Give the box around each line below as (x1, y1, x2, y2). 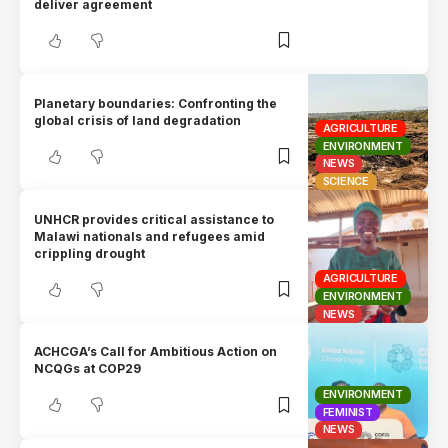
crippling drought (34, 245, 146, 261)
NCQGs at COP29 (34, 361, 142, 377)
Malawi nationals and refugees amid (34, 228, 266, 244)
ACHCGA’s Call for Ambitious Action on (34, 344, 278, 360)
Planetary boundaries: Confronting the (34, 95, 278, 111)
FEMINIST (322, 404, 373, 419)
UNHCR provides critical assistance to (34, 211, 275, 227)
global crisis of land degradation (34, 112, 242, 128)
